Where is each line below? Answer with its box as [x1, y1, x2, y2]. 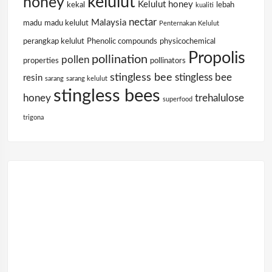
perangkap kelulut [23, 37, 84, 46]
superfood [163, 96, 192, 103]
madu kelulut [44, 19, 89, 27]
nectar [129, 18, 157, 27]
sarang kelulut [66, 75, 107, 82]
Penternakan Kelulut [159, 20, 219, 27]
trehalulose [195, 93, 244, 103]
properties [23, 56, 59, 65]
